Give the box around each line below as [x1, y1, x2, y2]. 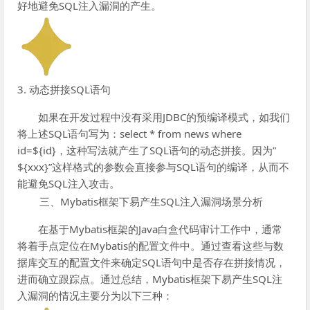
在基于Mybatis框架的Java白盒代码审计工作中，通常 [38, 221, 283, 236]
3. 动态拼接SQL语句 [17, 82, 111, 96]
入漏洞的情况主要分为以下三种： [17, 288, 174, 302]
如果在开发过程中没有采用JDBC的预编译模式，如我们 [38, 109, 291, 124]
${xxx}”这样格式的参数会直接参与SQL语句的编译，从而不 [17, 159, 290, 174]
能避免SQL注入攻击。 [17, 176, 120, 190]
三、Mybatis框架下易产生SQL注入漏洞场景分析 [39, 194, 264, 208]
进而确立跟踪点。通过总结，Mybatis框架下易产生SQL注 [17, 271, 283, 286]
